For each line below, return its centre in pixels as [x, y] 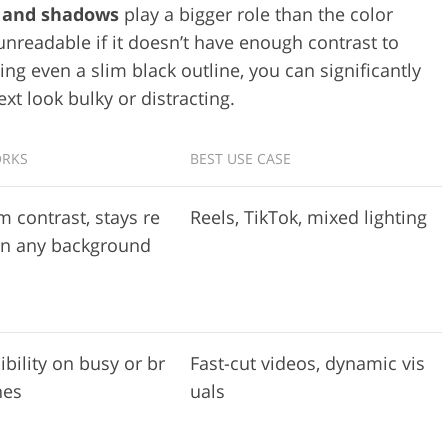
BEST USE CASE [240, 158]
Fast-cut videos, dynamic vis [307, 362]
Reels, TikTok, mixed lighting [308, 216]
